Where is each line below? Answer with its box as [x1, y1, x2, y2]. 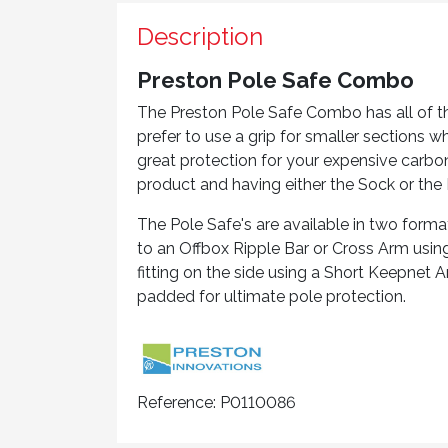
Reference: [137, 393, 216, 413]
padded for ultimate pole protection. [137, 287, 406, 306]
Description [137, 22, 263, 51]
